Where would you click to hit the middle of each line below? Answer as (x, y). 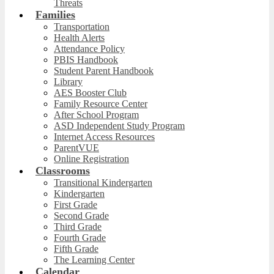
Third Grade (78, 227)
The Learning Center (94, 260)
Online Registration (91, 159)
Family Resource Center (101, 104)
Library (68, 82)
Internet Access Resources (104, 137)
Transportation (82, 27)
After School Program (96, 115)
